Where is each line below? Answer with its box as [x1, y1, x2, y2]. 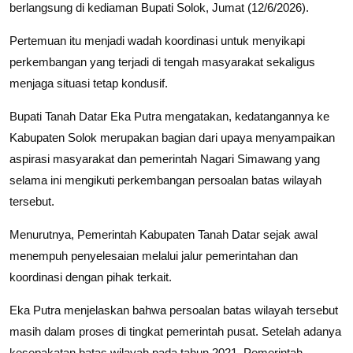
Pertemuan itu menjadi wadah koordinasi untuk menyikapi [9, 33, 305, 47]
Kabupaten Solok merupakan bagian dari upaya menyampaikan [9, 130, 335, 144]
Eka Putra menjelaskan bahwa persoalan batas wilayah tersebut [9, 303, 338, 317]
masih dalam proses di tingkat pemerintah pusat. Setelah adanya [9, 324, 341, 338]
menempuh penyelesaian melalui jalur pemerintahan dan [9, 248, 298, 262]
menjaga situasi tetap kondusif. [9, 76, 168, 90]
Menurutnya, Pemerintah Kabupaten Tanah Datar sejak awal [9, 227, 318, 241]
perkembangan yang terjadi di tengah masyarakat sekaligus [9, 54, 315, 69]
